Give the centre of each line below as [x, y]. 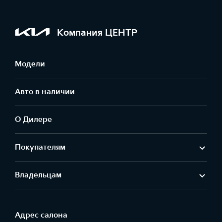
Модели [30, 64]
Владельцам [38, 175]
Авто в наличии [45, 92]
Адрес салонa [41, 215]
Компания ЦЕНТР [97, 33]
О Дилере [33, 120]
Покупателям [40, 147]
